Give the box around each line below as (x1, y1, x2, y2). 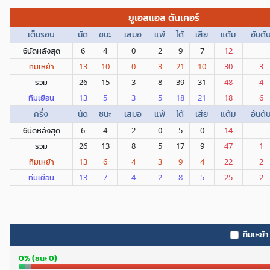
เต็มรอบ (27, 28, 55, 41)
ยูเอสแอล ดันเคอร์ (128, 10, 199, 25)
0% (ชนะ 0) (19, 253, 57, 264)
